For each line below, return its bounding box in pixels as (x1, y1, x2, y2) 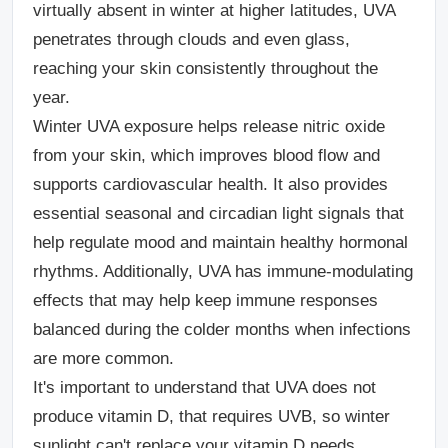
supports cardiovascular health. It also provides (33, 174, 388, 194)
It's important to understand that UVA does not (33, 377, 376, 397)
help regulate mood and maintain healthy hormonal (33, 232, 408, 252)
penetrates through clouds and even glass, (33, 29, 350, 49)
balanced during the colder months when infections (33, 319, 411, 339)
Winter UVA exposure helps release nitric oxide (33, 116, 385, 136)
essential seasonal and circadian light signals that (33, 203, 404, 223)
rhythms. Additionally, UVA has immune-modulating (33, 261, 413, 281)
